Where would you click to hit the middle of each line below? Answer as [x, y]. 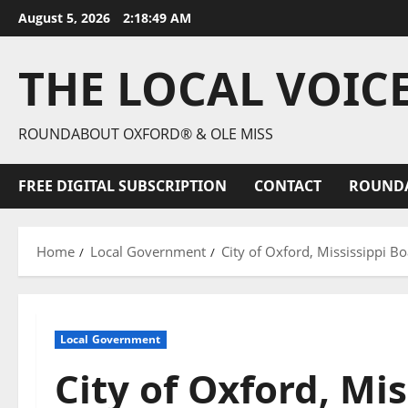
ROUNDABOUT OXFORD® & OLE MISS [146, 134]
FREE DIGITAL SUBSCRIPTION [122, 186]
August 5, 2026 [66, 18]
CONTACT [288, 186]
